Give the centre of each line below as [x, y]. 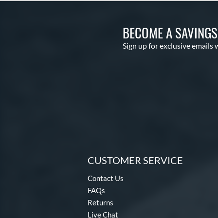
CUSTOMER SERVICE [135, 160]
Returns [100, 202]
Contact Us [106, 178]
